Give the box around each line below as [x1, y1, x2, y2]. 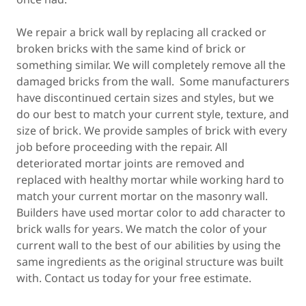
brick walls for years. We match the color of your [16, 221, 267, 236]
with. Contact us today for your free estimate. [16, 270, 251, 286]
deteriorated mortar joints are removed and [16, 156, 245, 171]
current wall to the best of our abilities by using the [16, 238, 281, 253]
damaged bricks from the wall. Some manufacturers [16, 74, 290, 89]
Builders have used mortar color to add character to [16, 205, 286, 220]
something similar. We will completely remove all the [16, 57, 286, 72]
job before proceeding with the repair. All [16, 139, 227, 154]
